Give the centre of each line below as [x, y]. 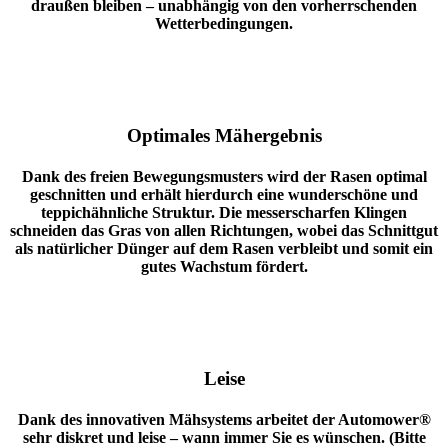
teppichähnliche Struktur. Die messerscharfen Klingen [224, 213]
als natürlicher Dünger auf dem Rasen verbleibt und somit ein [224, 249]
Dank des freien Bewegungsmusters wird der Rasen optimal [224, 177]
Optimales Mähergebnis [224, 135]
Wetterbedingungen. [224, 23]
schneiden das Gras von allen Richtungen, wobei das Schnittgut [224, 231]
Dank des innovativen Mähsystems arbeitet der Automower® [224, 420]
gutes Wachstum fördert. [224, 267]
